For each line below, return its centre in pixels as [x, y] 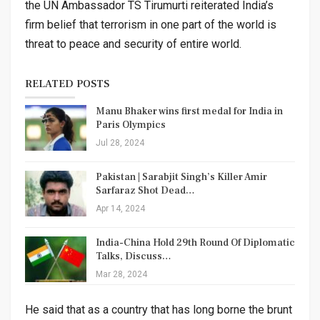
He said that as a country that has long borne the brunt [159, 309]
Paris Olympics [131, 125]
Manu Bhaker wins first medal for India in [189, 111]
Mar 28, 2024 [121, 274]
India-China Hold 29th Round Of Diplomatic [195, 242]
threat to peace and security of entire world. [133, 44]
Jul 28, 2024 [120, 142]
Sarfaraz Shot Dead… [145, 190]
